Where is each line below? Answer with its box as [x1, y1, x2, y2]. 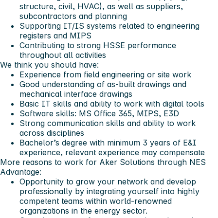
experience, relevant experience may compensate [19, 147, 205, 158]
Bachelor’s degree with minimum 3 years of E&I [19, 138, 197, 148]
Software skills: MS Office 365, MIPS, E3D [19, 109, 179, 119]
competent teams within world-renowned [19, 196, 172, 206]
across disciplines [19, 128, 84, 138]
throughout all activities [19, 50, 106, 60]
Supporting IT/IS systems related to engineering [19, 21, 200, 31]
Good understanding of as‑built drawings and [19, 79, 186, 90]
